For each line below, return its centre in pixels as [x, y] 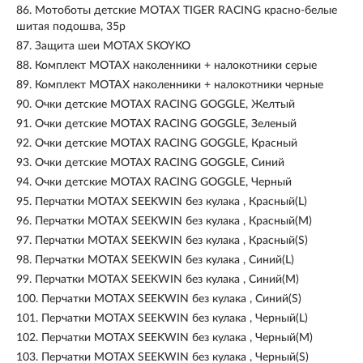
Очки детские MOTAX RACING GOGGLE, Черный [163, 182]
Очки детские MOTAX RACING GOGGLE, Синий [160, 163]
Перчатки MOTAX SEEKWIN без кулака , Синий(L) [164, 260]
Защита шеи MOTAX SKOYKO [113, 46]
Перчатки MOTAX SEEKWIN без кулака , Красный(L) [171, 202]
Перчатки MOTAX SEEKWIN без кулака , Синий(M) [167, 280]
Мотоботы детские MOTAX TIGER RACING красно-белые [186, 11]
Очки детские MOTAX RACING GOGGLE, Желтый [165, 105]
